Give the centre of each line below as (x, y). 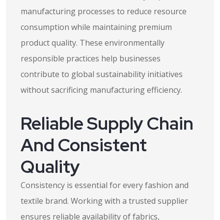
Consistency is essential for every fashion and (105, 185)
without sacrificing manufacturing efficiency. (101, 90)
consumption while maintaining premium (96, 27)
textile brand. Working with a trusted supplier (104, 201)
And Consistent (84, 145)
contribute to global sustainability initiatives (102, 74)
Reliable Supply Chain (107, 123)
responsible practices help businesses (91, 58)
